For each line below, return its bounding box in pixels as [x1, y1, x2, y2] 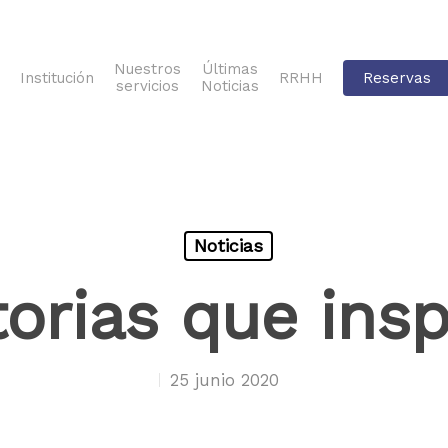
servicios [116, 77, 180, 95]
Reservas [363, 68, 432, 87]
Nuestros [114, 60, 182, 78]
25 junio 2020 [170, 369, 279, 390]
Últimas [202, 60, 259, 78]
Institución [20, 68, 95, 87]
